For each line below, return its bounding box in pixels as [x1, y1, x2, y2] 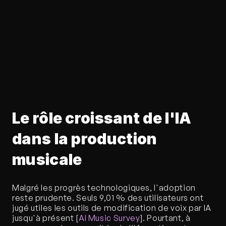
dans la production [12, 130, 157, 148]
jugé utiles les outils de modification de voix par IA [12, 203, 211, 213]
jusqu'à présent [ [12, 213, 79, 223]
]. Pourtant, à [140, 213, 191, 223]
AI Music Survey [78, 213, 140, 223]
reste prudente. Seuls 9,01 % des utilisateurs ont [12, 193, 204, 203]
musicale [12, 150, 82, 168]
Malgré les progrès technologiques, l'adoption [12, 183, 196, 193]
